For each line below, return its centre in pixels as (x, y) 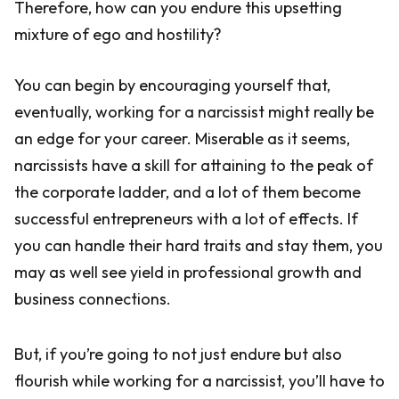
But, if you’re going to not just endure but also (178, 354)
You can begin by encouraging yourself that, (172, 85)
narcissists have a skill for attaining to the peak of (194, 165)
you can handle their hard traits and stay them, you (199, 245)
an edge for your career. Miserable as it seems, (182, 138)
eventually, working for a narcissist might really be (194, 112)
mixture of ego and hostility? (118, 34)
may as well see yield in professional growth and (188, 272)
